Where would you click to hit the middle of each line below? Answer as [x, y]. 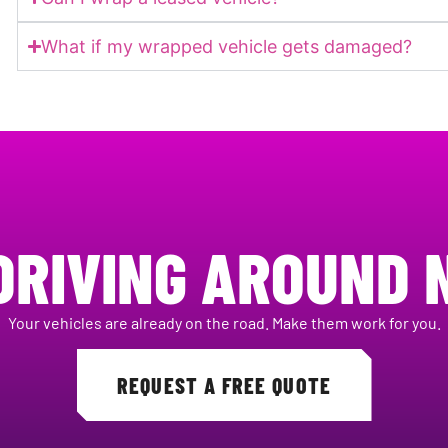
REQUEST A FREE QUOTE [224, 384]
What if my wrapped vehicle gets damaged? [227, 46]
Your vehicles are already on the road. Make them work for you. [224, 322]
